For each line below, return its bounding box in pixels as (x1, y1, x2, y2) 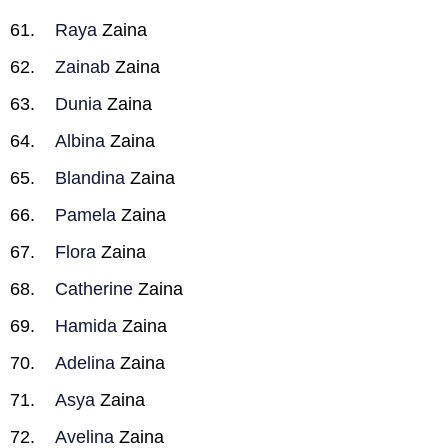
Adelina (55, 353, 115, 373)
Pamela (55, 205, 116, 225)
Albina (55, 131, 105, 151)
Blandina (55, 168, 125, 188)
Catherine (55, 279, 133, 299)
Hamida (55, 316, 117, 336)
